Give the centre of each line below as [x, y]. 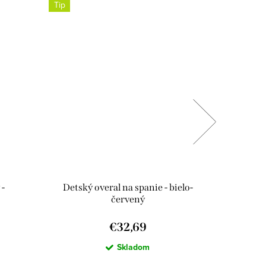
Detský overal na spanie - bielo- [128, 188]
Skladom [133, 247]
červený [128, 199]
